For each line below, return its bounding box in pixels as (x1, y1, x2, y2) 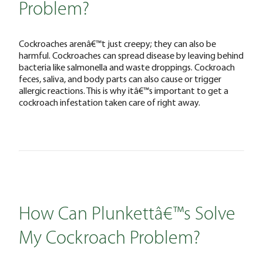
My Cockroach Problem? (19, 230, 200, 249)
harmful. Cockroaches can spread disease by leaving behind (19, 49, 244, 62)
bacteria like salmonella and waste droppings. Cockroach (19, 61, 235, 73)
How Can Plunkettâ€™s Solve (19, 205, 235, 225)
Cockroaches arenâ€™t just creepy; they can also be (19, 38, 216, 50)
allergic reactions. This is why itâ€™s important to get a (19, 85, 228, 97)
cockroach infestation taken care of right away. (19, 96, 200, 109)
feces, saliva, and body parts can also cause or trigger (19, 73, 221, 85)
